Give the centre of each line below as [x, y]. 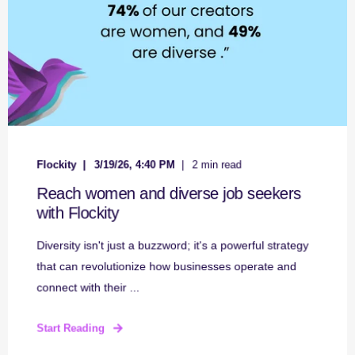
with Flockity [78, 213]
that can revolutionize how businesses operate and [167, 267]
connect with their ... [88, 287]
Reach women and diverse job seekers [169, 194]
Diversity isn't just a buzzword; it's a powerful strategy [173, 245]
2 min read [217, 165]
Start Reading [71, 328]
